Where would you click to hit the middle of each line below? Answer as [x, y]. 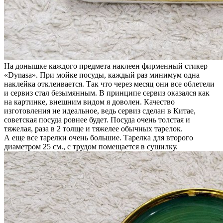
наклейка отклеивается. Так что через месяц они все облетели [109, 84]
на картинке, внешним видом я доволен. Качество [89, 102]
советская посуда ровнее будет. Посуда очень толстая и [97, 119]
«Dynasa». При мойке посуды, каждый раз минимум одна [102, 75]
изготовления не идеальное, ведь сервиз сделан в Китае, [100, 111]
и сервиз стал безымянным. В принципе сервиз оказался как [107, 93]
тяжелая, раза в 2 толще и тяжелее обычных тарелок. [93, 128]
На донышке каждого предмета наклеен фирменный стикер [106, 66]
